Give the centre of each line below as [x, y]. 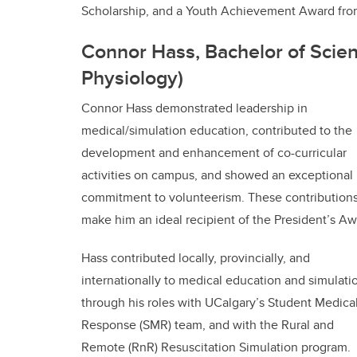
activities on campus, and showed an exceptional [217, 175]
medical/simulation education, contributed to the [217, 131]
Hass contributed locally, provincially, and [196, 258]
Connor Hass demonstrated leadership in [194, 108]
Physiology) [132, 78]
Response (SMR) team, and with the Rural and [208, 325]
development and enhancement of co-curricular [214, 153]
